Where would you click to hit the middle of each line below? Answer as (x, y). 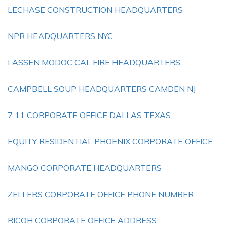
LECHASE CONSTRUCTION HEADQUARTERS (95, 10)
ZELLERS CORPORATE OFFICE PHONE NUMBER (101, 194)
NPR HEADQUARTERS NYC (60, 36)
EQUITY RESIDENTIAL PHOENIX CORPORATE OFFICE (110, 141)
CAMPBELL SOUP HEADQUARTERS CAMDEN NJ (102, 89)
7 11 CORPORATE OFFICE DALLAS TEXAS (89, 115)
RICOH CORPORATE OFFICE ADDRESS (82, 220)
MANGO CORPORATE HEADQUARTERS (85, 168)
